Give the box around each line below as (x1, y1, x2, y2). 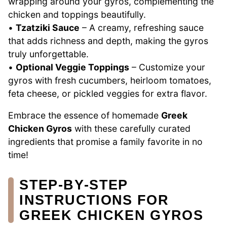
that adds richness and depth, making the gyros (8, 35, 208, 46)
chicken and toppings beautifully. (8, 9, 146, 20)
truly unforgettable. (8, 48, 89, 59)
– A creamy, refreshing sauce (80, 22, 204, 33)
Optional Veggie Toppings (16, 61, 129, 72)
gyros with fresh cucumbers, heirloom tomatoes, (8, 74, 211, 86)
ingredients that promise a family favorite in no (8, 136, 203, 147)
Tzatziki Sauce (16, 22, 80, 33)
